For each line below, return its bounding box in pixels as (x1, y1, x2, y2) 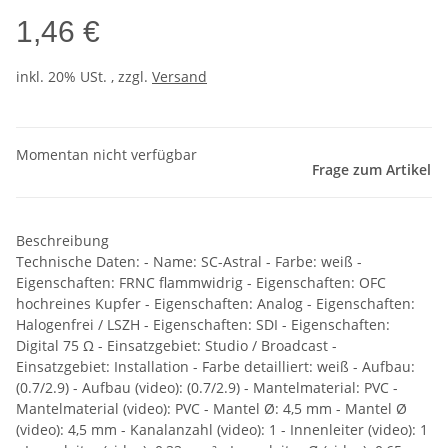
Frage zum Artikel (312, 160, 431, 180)
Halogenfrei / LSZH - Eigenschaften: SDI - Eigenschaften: (16, 315, 390, 335)
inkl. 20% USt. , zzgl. (16, 67, 152, 87)
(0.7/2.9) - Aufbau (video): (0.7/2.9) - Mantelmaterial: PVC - (16, 378, 398, 398)
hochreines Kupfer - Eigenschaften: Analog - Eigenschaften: (16, 294, 415, 314)
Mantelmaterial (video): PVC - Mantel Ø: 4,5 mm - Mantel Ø (16, 399, 407, 419)
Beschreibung (16, 231, 109, 251)
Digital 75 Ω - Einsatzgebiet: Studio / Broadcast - (16, 336, 337, 356)
